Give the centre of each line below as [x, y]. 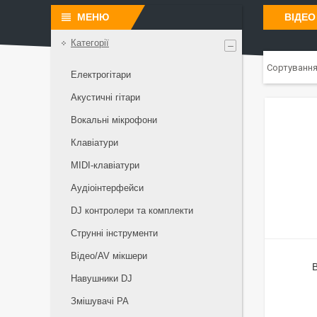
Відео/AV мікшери [109, 256]
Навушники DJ [102, 278]
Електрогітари [101, 75]
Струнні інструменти [114, 233]
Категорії [90, 43]
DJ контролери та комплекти [132, 211]
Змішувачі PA [100, 301]
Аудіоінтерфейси [107, 188]
